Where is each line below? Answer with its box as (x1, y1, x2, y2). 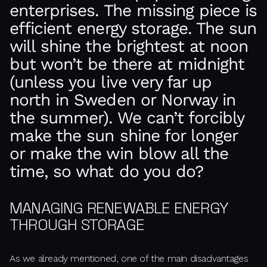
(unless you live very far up (10, 72, 212, 92)
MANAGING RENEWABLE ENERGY (10, 198, 229, 219)
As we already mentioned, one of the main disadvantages (10, 253, 249, 265)
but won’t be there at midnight (10, 54, 245, 74)
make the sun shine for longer (10, 126, 238, 146)
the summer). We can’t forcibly (10, 108, 244, 128)
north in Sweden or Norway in (10, 90, 236, 110)
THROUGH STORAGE (10, 215, 144, 235)
